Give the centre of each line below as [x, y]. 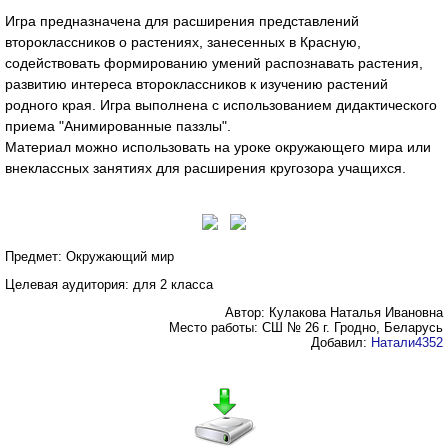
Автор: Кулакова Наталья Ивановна [334, 313]
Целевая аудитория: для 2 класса [109, 285]
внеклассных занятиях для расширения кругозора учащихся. [205, 168]
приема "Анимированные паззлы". [118, 126]
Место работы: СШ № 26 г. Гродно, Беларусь [306, 328]
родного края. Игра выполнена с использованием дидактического [221, 105]
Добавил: [341, 343]
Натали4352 [407, 343]
